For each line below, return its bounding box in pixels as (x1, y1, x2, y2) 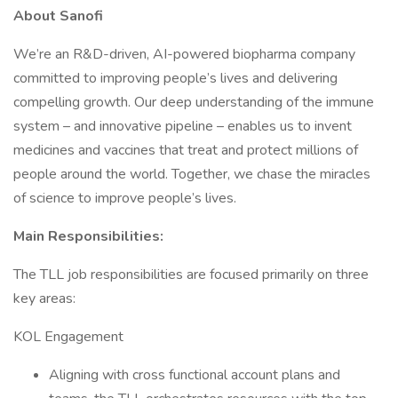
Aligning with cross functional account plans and (49, 365, 340, 385)
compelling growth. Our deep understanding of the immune (13, 92, 374, 112)
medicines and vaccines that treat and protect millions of (13, 140, 358, 160)
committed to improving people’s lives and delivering (13, 68, 338, 88)
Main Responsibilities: (13, 227, 163, 246)
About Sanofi (13, 6, 103, 26)
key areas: (13, 289, 76, 308)
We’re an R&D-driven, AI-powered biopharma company (13, 44, 355, 64)
